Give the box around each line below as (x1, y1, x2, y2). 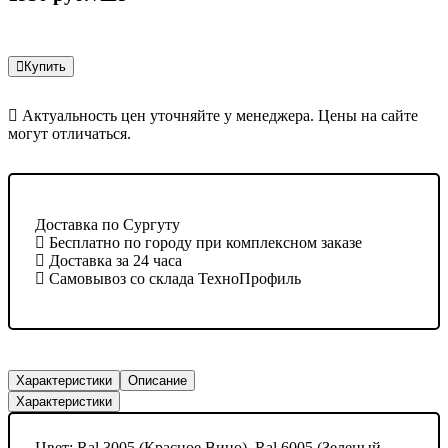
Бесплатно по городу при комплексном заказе (44, 233, 362, 251)
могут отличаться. (8, 124, 131, 142)
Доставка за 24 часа (44, 251, 182, 269)
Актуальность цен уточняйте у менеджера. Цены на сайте (18, 106, 418, 124)
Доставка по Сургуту (34, 215, 180, 233)
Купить (24, 58, 66, 74)
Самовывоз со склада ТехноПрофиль (44, 269, 301, 287)
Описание (128, 373, 187, 389)
